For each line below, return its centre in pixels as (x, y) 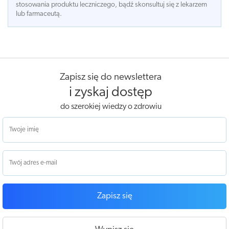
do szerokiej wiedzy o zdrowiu (111, 107)
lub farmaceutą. (39, 14)
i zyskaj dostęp (111, 93)
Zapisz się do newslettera (111, 77)
